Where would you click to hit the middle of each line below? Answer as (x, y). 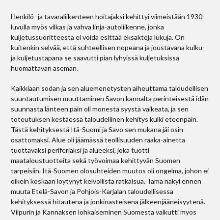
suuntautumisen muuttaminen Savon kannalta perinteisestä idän (110, 98)
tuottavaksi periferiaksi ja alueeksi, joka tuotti (80, 150)
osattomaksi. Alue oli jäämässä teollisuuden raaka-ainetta (98, 140)
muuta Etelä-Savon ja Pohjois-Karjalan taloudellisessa (92, 191)
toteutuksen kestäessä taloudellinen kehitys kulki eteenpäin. (105, 119)
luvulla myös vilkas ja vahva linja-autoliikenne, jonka (88, 27)
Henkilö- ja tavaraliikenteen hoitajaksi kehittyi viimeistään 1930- (108, 16)
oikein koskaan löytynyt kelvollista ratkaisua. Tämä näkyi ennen (106, 181)
